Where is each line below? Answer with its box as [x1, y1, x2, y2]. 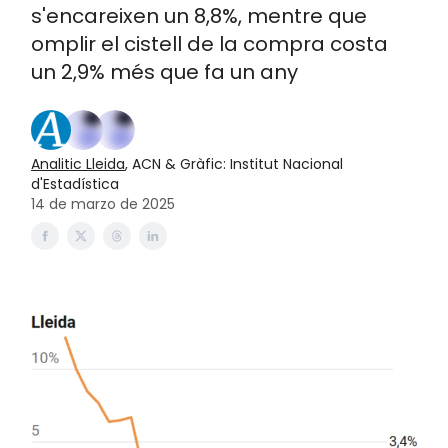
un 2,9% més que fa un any [31, 58, 298, 86]
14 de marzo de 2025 [31, 194, 175, 214]
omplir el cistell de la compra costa [31, 30, 388, 58]
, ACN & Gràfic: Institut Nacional [125, 154, 343, 174]
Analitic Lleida [31, 154, 125, 174]
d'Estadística [31, 174, 119, 194]
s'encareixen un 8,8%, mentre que [31, 2, 367, 30]
